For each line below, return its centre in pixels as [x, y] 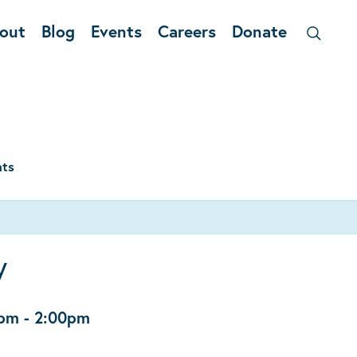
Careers [186, 31]
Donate [259, 31]
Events [116, 31]
